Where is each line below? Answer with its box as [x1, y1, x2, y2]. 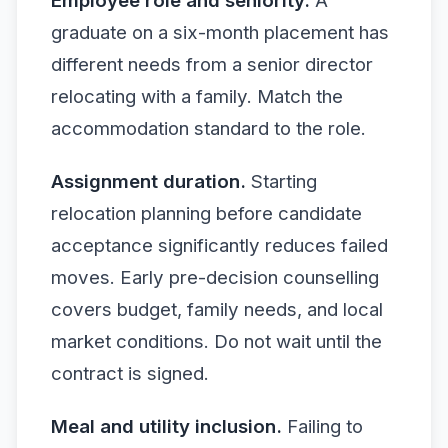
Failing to [282, 415, 363, 439]
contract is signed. [51, 362, 209, 385]
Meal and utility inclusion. [51, 415, 282, 439]
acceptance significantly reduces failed [51, 234, 388, 257]
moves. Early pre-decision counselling [51, 266, 379, 289]
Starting [246, 170, 317, 193]
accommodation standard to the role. [51, 116, 366, 140]
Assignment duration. [51, 170, 246, 193]
